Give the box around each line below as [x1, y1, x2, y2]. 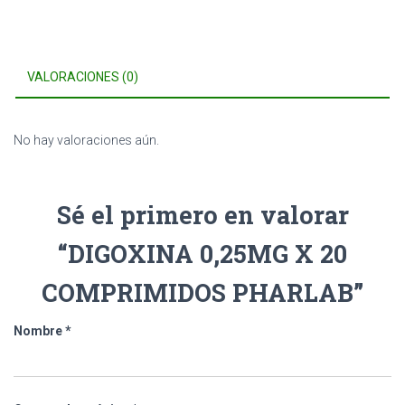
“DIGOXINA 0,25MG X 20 [58, 238, 347, 269]
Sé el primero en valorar [56, 199, 349, 231]
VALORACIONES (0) [27, 70, 138, 84]
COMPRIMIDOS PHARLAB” [42, 277, 363, 308]
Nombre [14, 324, 65, 338]
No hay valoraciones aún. [14, 133, 159, 147]
